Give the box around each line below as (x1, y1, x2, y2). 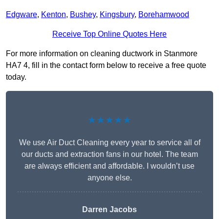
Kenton (41, 10, 66, 19)
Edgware (6, 10, 37, 19)
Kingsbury (100, 10, 134, 19)
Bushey (70, 10, 96, 19)
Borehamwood (138, 10, 189, 19)
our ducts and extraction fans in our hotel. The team (21, 150, 198, 159)
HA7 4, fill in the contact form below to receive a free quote (6, 61, 206, 70)
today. (6, 73, 26, 82)
